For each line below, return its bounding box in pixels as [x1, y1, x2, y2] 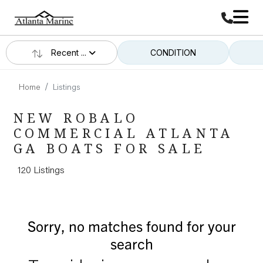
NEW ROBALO [13, 109, 139, 126]
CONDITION [150, 48, 196, 58]
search [110, 234, 153, 252]
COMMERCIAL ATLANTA [13, 124, 234, 141]
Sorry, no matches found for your [27, 217, 236, 235]
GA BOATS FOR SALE [13, 139, 206, 157]
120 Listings [17, 166, 65, 176]
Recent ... [51, 48, 89, 58]
